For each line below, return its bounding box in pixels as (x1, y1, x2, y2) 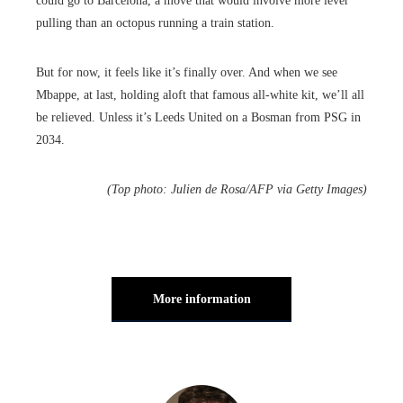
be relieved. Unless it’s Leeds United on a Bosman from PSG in (36, 110, 361, 124)
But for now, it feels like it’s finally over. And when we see (36, 65, 337, 79)
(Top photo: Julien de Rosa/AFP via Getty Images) (107, 182, 367, 196)
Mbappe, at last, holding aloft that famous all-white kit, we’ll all (36, 87, 364, 102)
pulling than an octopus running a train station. (36, 15, 274, 30)
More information (152, 291, 251, 306)
